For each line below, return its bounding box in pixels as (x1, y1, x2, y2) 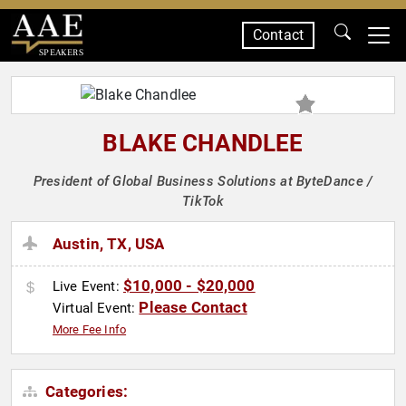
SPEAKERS (38, 46, 83, 58)
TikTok (182, 193, 224, 209)
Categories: (42, 382, 129, 401)
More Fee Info (53, 323, 127, 337)
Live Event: (53, 278, 123, 295)
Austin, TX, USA (53, 235, 165, 254)
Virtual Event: (53, 300, 140, 317)
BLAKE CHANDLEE (102, 130, 304, 157)
